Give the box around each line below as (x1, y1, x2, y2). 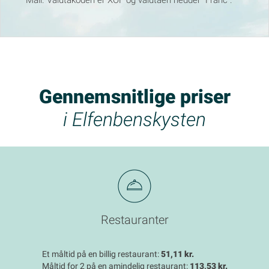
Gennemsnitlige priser (38, 85, 231, 108)
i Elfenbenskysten (63, 107, 206, 131)
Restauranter (100, 213, 169, 228)
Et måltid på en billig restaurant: (41, 249, 161, 259)
